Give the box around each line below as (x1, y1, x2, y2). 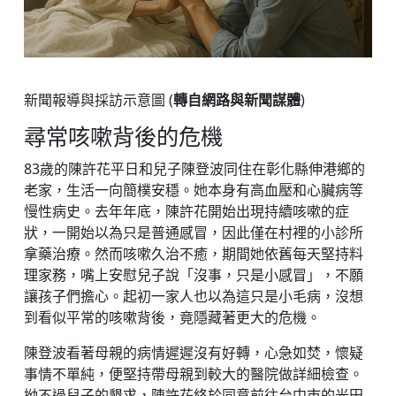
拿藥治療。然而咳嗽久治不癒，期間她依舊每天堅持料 (24, 244, 363, 264)
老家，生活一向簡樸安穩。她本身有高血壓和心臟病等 (24, 180, 363, 201)
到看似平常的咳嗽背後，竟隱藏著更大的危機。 (24, 308, 321, 328)
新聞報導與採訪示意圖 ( (24, 90, 173, 110)
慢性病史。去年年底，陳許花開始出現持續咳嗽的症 (24, 202, 349, 222)
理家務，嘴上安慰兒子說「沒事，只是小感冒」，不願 (24, 265, 363, 286)
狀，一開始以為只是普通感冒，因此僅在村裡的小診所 (24, 223, 363, 243)
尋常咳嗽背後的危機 (24, 126, 223, 150)
